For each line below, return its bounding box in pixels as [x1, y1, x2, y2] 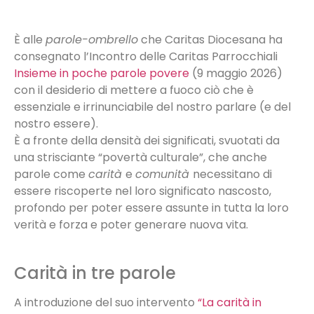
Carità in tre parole [14, 261, 176, 285]
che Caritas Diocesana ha [138, 32, 282, 48]
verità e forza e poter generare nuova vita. [14, 217, 248, 233]
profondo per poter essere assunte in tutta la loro [14, 200, 289, 217]
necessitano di [193, 166, 272, 183]
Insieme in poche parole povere [14, 65, 189, 82]
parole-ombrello [46, 32, 138, 48]
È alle [14, 32, 46, 48]
